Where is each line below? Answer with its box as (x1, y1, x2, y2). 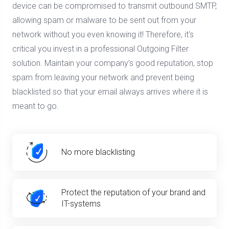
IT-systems (61, 199, 101, 209)
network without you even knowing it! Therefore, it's (12, 30, 194, 39)
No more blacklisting (61, 147, 135, 157)
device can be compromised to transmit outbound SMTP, (12, 1, 217, 11)
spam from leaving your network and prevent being (12, 73, 194, 82)
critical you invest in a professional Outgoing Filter (12, 44, 189, 54)
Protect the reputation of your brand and (61, 188, 205, 197)
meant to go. (12, 101, 59, 111)
